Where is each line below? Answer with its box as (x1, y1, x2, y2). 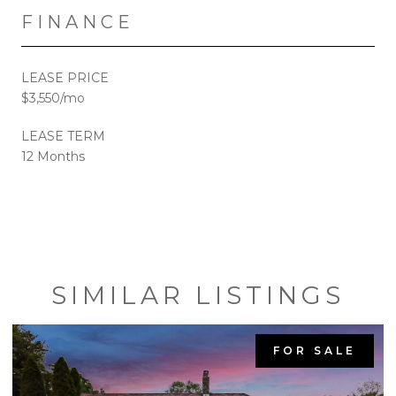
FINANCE (21, 11, 134, 33)
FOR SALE (273, 343, 356, 357)
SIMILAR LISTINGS (51, 279, 345, 310)
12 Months (21, 148, 85, 164)
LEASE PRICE (21, 69, 109, 86)
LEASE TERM (21, 127, 105, 144)
